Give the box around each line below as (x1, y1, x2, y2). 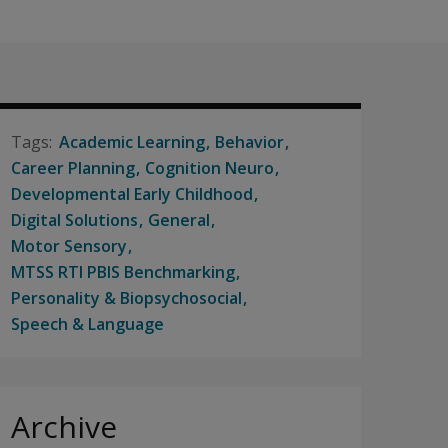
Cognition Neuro (145, 157, 274, 179)
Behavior (215, 131, 284, 153)
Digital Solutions (11, 209, 138, 231)
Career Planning (11, 157, 135, 179)
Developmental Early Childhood (11, 183, 253, 205)
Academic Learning (59, 131, 205, 153)
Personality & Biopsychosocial (11, 287, 242, 309)
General (148, 209, 210, 231)
